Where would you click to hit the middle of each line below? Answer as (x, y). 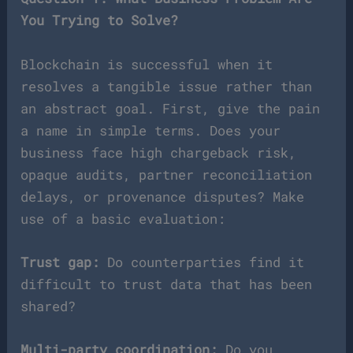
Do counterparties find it (202, 262)
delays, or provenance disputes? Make (163, 196)
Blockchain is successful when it (147, 64)
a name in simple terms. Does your (151, 130)
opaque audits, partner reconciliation (167, 174)
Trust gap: (60, 262)
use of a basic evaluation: (123, 218)
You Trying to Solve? (100, 20)
